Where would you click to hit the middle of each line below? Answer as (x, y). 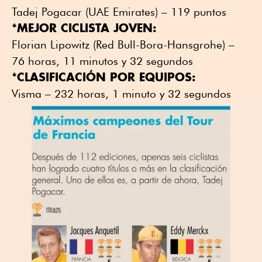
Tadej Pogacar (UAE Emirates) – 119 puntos (119, 12)
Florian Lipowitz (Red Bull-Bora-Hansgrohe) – (123, 45)
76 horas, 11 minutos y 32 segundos (102, 61)
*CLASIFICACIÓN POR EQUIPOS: (104, 77)
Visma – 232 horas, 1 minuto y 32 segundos (121, 94)
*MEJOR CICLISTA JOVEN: (84, 28)
